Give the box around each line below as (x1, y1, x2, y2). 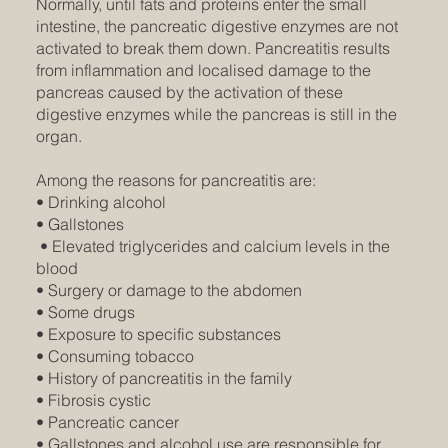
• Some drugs (35, 302, 139, 323)
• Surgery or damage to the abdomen (35, 280, 306, 301)
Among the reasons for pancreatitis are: (35, 170, 320, 191)
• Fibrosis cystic (35, 390, 155, 411)
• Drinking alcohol (35, 192, 170, 213)
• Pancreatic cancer (35, 412, 183, 433)
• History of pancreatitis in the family (35, 368, 296, 389)
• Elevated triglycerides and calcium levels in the (35, 236, 390, 257)
